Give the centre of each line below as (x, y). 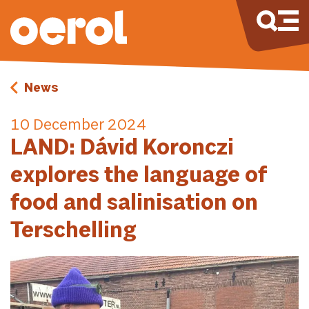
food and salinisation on (134, 204)
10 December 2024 (78, 126)
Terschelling (73, 231)
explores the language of (139, 176)
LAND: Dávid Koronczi (122, 149)
